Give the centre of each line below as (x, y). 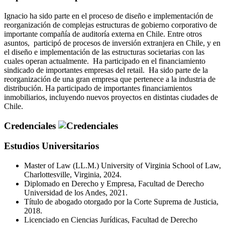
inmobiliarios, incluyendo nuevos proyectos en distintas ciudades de (111, 97)
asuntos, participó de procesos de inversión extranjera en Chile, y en (112, 43)
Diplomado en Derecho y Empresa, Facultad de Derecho (114, 184)
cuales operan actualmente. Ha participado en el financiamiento (105, 61)
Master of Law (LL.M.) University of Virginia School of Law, (123, 166)
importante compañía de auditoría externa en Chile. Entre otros (103, 34)
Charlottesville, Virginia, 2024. (73, 175)
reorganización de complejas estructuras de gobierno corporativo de (110, 25)
